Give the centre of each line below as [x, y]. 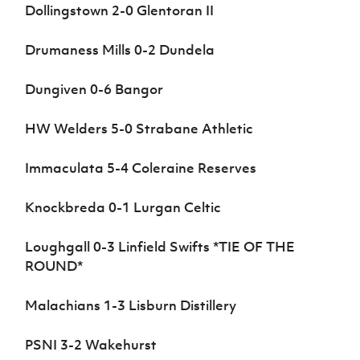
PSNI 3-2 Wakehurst [91, 344]
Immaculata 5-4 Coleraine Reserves [141, 168]
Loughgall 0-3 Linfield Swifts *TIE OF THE [160, 246]
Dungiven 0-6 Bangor [94, 89]
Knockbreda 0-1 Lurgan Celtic [123, 207]
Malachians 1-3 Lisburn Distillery [131, 305]
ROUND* [54, 266]
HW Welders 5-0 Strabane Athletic [139, 128]
